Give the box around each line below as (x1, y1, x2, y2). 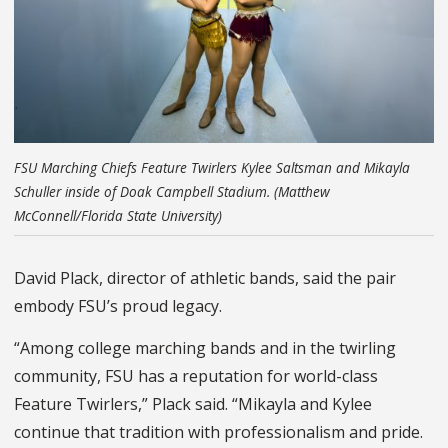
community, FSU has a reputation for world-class (14, 365, 378, 388)
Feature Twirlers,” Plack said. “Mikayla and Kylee (14, 393, 372, 416)
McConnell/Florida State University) (14, 206, 222, 226)
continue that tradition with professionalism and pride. (14, 421, 423, 444)
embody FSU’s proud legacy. (14, 295, 222, 318)
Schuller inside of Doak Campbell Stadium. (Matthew (14, 182, 330, 202)
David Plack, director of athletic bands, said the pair (14, 267, 396, 290)
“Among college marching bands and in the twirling (14, 337, 396, 360)
